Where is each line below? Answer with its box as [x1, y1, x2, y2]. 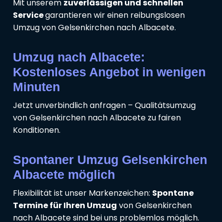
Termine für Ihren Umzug [13, 200, 117, 212]
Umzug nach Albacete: [13, 50, 145, 64]
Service [13, 9, 45, 21]
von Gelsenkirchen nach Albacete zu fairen [13, 112, 181, 124]
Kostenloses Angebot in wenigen [13, 65, 206, 79]
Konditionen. [13, 124, 60, 136]
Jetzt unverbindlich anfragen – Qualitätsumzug [13, 100, 196, 111]
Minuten [13, 80, 60, 94]
